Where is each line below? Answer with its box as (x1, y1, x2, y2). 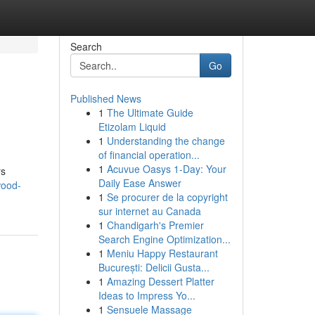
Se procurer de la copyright (106, 190, 228, 204)
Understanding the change (106, 134, 225, 148)
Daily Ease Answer (98, 176, 181, 190)
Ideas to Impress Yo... (98, 288, 195, 302)
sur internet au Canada (98, 204, 201, 218)
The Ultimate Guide (106, 105, 193, 120)
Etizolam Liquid (98, 120, 166, 134)
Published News (70, 91, 141, 105)
